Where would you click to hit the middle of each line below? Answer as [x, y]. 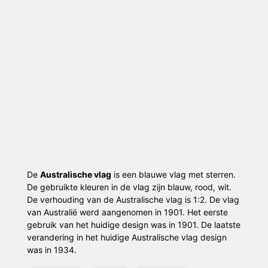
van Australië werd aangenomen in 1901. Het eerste [127, 212]
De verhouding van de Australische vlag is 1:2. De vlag [133, 199]
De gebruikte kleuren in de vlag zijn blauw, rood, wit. [129, 187]
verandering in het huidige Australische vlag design [127, 237]
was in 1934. [51, 249]
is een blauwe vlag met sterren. [173, 174]
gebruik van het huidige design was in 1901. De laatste [133, 224]
